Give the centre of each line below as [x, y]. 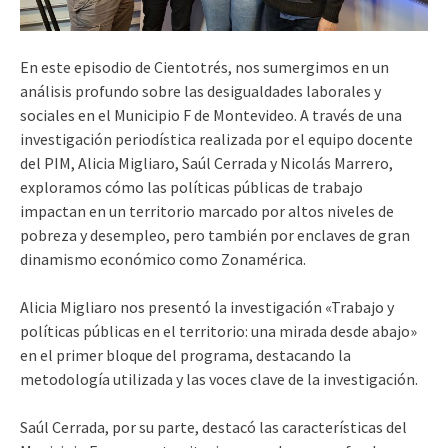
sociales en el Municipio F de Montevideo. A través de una [211, 114]
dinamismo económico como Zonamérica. [163, 258]
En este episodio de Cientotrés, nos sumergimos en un [204, 66]
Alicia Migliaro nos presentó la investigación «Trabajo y [207, 306]
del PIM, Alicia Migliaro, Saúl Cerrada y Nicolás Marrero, [206, 162]
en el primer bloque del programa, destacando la [185, 354]
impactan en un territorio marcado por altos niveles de [207, 210]
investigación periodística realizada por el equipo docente [216, 138]
